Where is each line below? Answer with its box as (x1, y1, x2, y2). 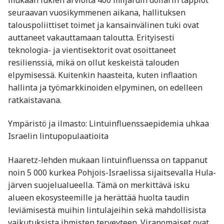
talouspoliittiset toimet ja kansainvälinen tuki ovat (8, 19, 199, 30)
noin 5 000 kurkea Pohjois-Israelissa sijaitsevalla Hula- (8, 166, 216, 178)
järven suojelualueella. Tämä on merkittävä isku (8, 179, 189, 190)
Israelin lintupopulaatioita (8, 130, 108, 142)
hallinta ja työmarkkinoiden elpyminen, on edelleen (8, 81, 202, 93)
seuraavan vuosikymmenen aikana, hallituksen (8, 6, 185, 18)
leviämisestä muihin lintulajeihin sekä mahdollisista (8, 204, 206, 215)
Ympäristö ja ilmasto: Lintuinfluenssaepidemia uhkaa (8, 118, 209, 129)
